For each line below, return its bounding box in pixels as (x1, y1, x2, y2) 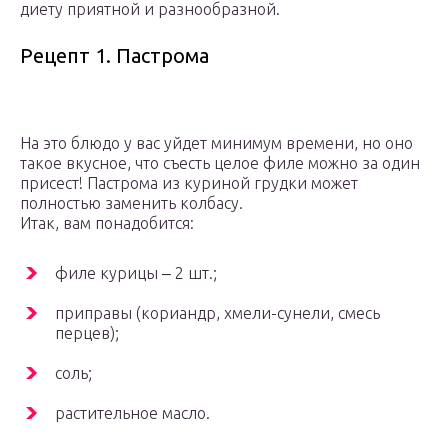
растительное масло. (55, 404, 210, 423)
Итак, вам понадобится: (20, 214, 194, 233)
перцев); (55, 324, 119, 343)
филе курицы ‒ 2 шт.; (55, 264, 217, 283)
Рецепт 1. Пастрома (20, 44, 209, 68)
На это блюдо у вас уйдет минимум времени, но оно (20, 134, 413, 153)
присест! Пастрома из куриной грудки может (20, 174, 358, 193)
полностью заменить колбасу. (20, 194, 243, 213)
